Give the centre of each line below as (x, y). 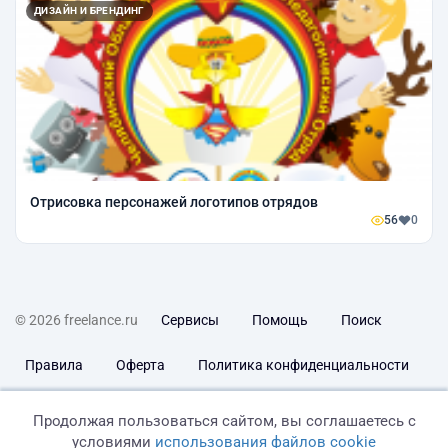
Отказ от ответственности (284, 410)
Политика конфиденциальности (303, 365)
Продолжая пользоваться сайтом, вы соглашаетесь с (224, 421)
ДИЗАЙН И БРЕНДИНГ (89, 11)
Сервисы (190, 320)
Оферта (140, 365)
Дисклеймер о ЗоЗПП (95, 410)
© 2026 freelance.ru (76, 320)
